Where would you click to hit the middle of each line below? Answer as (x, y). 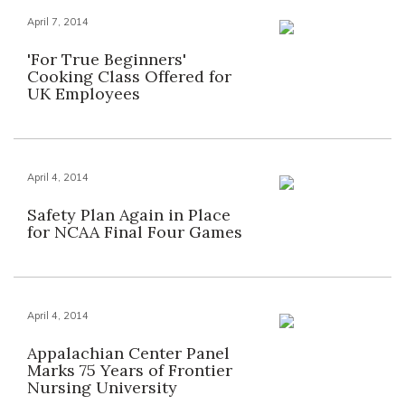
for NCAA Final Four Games (135, 232)
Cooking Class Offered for (129, 76)
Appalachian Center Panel (128, 353)
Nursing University (102, 387)
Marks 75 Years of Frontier (130, 370)
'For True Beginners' (107, 59)
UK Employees (84, 94)
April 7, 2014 (58, 22)
